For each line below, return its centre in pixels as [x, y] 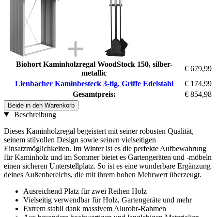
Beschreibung [34, 114]
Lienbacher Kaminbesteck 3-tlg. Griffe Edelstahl [94, 83]
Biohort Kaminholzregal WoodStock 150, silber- [94, 64]
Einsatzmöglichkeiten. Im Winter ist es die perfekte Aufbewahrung [105, 148]
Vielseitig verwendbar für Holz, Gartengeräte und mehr [108, 200]
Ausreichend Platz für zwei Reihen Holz [85, 191]
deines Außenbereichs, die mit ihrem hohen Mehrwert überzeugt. [103, 174]
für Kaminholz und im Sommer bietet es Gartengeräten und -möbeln [108, 157]
